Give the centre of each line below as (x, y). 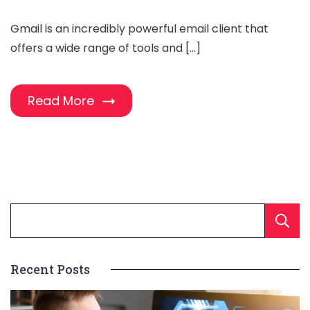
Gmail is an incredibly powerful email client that (139, 29)
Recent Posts (50, 270)
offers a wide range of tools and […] (106, 48)
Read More (61, 101)
